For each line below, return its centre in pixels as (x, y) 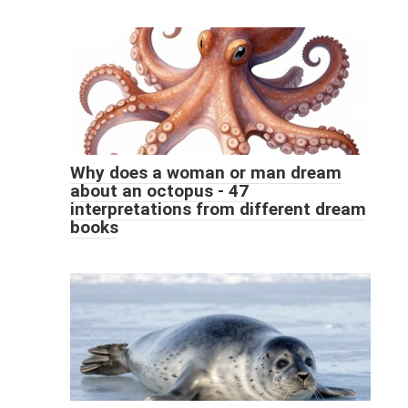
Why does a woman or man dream (205, 172)
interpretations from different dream (218, 209)
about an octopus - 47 (159, 190)
